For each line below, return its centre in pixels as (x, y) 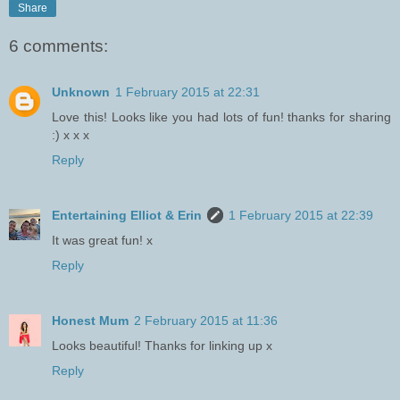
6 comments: (58, 46)
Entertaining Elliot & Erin (127, 216)
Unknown (81, 92)
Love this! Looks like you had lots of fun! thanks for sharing (221, 117)
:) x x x (71, 135)
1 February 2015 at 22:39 (301, 216)
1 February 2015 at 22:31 (187, 92)
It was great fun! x (102, 241)
